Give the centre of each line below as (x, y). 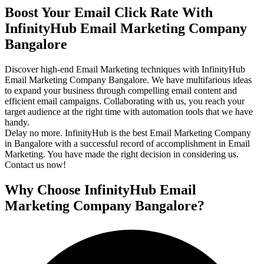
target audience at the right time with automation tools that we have (129, 111)
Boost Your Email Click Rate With (109, 12)
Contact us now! (35, 164)
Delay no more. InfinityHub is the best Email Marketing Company (128, 133)
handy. (17, 122)
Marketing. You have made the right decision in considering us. (122, 154)
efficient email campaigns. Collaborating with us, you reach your (125, 101)
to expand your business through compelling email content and (121, 90)
